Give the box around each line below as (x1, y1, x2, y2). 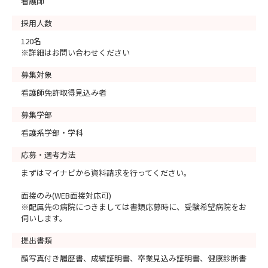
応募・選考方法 (21, 149, 75, 160)
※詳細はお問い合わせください (21, 47, 130, 58)
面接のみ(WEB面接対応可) (21, 190, 111, 201)
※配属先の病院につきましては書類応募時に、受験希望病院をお (21, 201, 246, 212)
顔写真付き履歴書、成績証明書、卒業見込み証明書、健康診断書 (21, 252, 246, 264)
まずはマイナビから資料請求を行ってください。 (21, 167, 191, 178)
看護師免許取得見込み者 (21, 87, 106, 98)
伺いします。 (21, 212, 67, 224)
